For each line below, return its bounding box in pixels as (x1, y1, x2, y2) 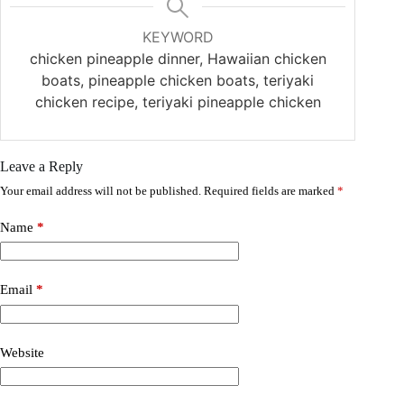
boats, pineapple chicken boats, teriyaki (41, 70, 315, 89)
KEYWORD (142, 27, 214, 46)
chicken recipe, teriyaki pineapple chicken (34, 92, 321, 111)
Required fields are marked (204, 183, 337, 197)
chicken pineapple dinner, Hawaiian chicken (29, 49, 326, 68)
